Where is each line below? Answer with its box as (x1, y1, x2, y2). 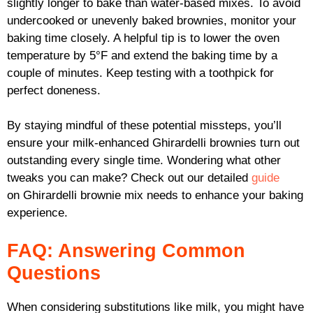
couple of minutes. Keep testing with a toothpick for (7, 66, 274, 80)
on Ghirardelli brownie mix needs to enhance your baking (7, 189, 303, 203)
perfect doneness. (7, 83, 101, 97)
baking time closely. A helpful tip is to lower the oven (7, 31, 279, 45)
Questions (7, 262, 101, 284)
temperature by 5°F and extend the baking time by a (7, 48, 277, 62)
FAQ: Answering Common (7, 240, 245, 261)
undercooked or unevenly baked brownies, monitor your (7, 13, 296, 27)
